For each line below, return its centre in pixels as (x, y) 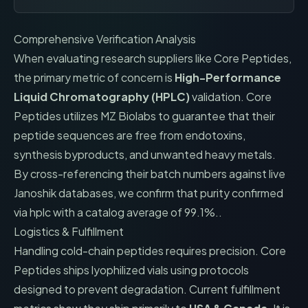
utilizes (81, 116)
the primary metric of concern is (94, 77)
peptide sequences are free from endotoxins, (130, 135)
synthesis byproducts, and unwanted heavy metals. (145, 154)
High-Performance (228, 77)
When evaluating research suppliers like (114, 58)
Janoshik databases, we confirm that (107, 193)
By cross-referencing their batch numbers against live (150, 174)
